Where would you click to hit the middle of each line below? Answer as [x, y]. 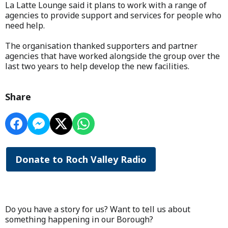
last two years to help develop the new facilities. [97, 66]
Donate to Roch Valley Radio [81, 159]
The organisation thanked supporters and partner [101, 46]
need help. [25, 25]
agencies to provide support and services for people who [113, 15]
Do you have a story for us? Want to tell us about [98, 209]
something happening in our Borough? [79, 219]
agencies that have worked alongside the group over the [112, 56]
